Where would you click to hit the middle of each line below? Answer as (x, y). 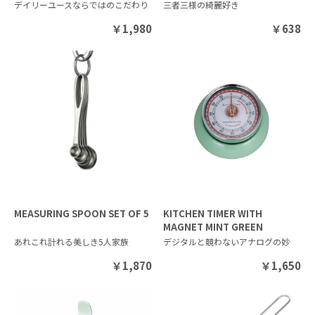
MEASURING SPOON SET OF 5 (82, 213)
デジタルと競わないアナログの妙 (227, 241)
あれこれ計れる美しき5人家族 (71, 241)
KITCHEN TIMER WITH (213, 213)
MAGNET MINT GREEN (213, 226)
